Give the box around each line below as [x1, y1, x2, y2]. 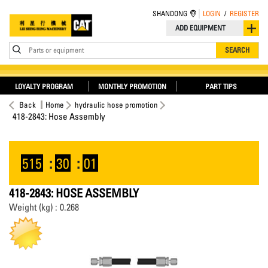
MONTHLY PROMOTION [98, 82, 167, 91]
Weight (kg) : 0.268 [9, 201, 79, 213]
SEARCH [225, 45, 249, 54]
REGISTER [230, 9, 259, 18]
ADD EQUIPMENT [175, 23, 226, 32]
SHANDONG [153, 9, 187, 18]
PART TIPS [205, 82, 237, 91]
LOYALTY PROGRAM [14, 82, 73, 91]
